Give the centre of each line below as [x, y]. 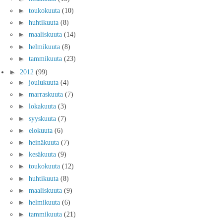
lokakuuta [43, 106]
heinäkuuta [45, 142]
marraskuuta [47, 94]
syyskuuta [43, 118]
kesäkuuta [43, 154]
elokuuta [42, 130]
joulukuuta [45, 83]
